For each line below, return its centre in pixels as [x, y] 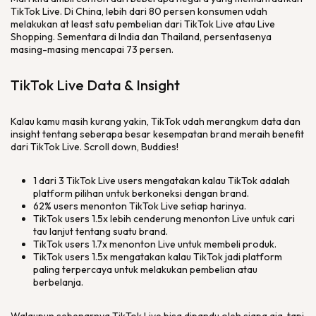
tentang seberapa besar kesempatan [126, 134]
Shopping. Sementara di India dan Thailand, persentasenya [141, 37]
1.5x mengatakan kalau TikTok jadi [167, 257]
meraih [256, 134]
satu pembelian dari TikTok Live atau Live [185, 24]
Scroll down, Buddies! [131, 147]
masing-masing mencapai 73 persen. [93, 49]
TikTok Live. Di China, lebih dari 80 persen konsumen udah [139, 11]
